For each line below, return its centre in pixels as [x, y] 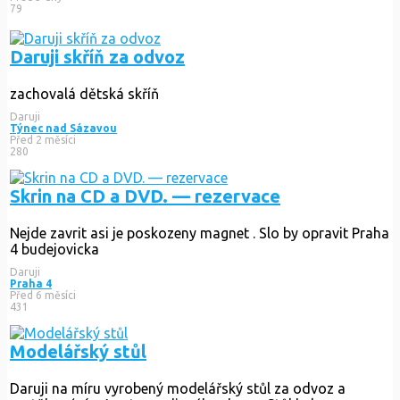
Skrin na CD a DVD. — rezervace [145, 196]
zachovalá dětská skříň [84, 93]
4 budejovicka [54, 249]
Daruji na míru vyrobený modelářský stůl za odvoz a [178, 388]
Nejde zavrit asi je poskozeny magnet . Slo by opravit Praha [200, 233]
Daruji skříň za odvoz [97, 56]
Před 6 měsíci [43, 295]
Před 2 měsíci [43, 139]
